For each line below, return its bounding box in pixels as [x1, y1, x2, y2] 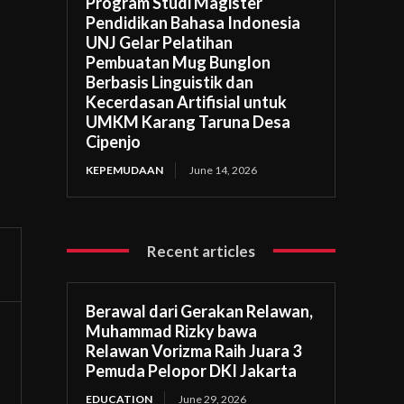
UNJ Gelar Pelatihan [86, 32, 234, 52]
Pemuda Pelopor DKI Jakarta [86, 360, 298, 381]
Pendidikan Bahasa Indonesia [86, 12, 301, 32]
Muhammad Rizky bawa [86, 320, 258, 341]
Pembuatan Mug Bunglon [86, 51, 271, 72]
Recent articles [147, 241, 256, 261]
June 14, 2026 [189, 162, 258, 177]
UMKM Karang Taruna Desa [86, 111, 291, 132]
